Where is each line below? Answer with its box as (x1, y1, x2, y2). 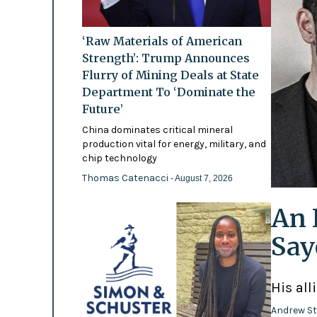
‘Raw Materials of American (81, 33, 242, 48)
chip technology (81, 151, 157, 164)
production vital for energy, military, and (81, 137, 266, 150)
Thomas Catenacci (81, 171, 171, 184)
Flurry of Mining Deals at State (81, 67, 259, 82)
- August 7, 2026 (170, 173, 233, 183)
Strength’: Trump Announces (81, 50, 250, 65)
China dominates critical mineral (81, 123, 233, 136)
